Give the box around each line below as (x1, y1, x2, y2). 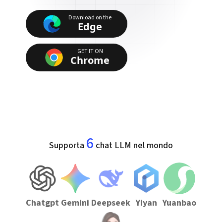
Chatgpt (26, 197, 59, 209)
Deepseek (91, 197, 130, 209)
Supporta (49, 139, 86, 152)
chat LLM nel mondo (96, 139, 173, 152)
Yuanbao (162, 197, 196, 209)
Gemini (61, 197, 90, 209)
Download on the (68, 13, 111, 22)
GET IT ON (77, 47, 103, 55)
